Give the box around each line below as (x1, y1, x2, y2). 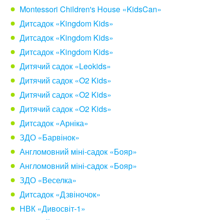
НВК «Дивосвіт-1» (20, 203, 85, 214)
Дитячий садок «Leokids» (20, 60, 111, 72)
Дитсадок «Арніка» (20, 117, 88, 129)
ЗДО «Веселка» (20, 174, 77, 186)
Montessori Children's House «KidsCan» (20, 3, 162, 15)
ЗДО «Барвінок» (20, 132, 80, 143)
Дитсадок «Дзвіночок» (20, 189, 101, 200)
